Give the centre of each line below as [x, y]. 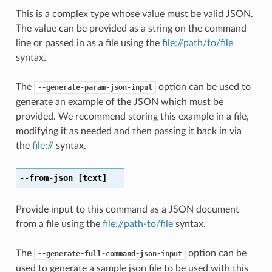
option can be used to [203, 87]
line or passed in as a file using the [89, 43]
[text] [90, 178]
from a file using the [59, 224]
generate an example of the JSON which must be [119, 102]
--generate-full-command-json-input [110, 253]
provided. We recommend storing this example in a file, [132, 116]
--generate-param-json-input [95, 87]
